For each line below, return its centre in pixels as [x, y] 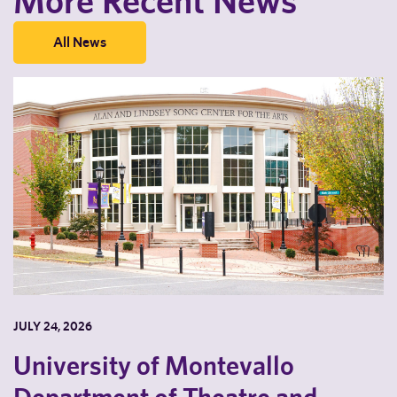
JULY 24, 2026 [53, 326]
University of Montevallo [154, 365]
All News [80, 42]
